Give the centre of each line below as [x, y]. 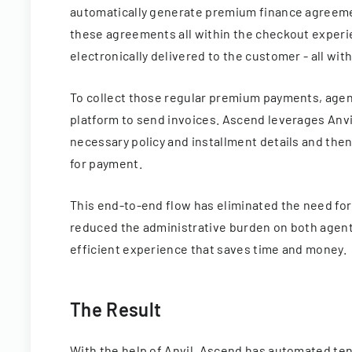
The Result [116, 309]
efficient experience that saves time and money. [209, 249]
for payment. [106, 163]
